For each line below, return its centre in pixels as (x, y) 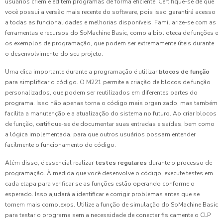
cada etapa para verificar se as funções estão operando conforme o (100, 184)
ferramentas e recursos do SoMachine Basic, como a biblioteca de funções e (111, 33)
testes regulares (121, 163)
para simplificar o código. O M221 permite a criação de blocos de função (108, 82)
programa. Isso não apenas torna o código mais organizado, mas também (111, 103)
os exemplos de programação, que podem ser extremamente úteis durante (110, 44)
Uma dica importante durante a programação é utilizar (82, 72)
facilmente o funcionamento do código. (60, 145)
